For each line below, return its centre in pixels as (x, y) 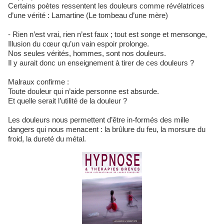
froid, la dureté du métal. (47, 139)
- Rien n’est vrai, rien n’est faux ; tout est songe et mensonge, (107, 34)
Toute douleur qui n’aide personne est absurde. (83, 91)
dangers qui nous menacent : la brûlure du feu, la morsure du (107, 129)
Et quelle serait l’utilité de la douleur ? (67, 101)
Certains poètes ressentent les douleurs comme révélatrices (106, 6)
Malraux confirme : (38, 82)
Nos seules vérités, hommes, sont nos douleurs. (87, 53)
